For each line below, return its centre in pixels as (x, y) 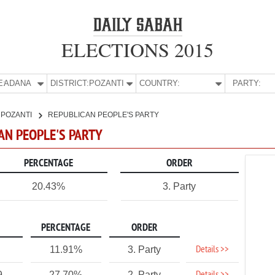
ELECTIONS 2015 (137, 49)
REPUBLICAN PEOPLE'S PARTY (103, 115)
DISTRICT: (70, 83)
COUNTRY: (160, 83)
